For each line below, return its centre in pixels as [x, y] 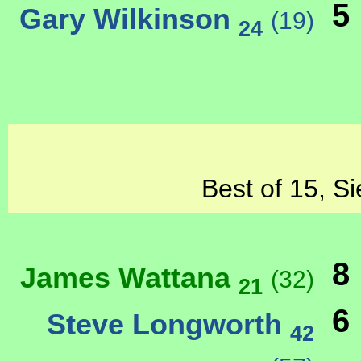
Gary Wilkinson [129, 19]
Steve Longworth [168, 324]
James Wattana [129, 277]
